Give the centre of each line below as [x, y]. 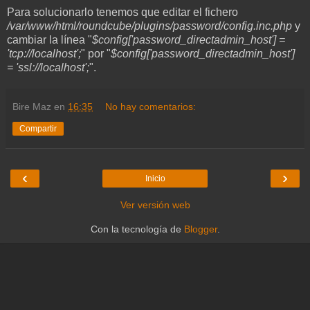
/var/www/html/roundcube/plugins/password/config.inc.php [149, 26]
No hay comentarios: [151, 107]
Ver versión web [155, 205]
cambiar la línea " [49, 40]
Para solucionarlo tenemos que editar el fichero [122, 12]
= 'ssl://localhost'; [48, 68]
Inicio [155, 179]
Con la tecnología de [137, 229]
